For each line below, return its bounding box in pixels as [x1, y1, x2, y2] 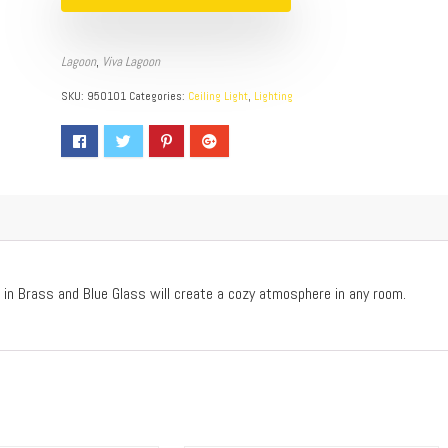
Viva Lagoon [101, 53, 160, 71]
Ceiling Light [187, 88, 248, 105]
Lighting [253, 88, 293, 105]
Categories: [128, 88, 188, 105]
